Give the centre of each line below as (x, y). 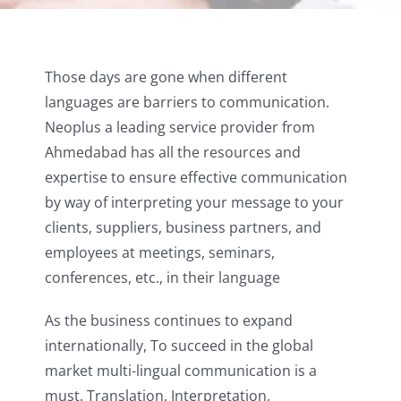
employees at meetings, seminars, (160, 253)
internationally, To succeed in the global (179, 346)
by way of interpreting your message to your (194, 203)
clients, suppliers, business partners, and (183, 228)
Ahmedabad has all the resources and (173, 153)
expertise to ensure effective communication (196, 178)
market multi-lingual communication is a (181, 371)
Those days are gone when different (166, 77)
